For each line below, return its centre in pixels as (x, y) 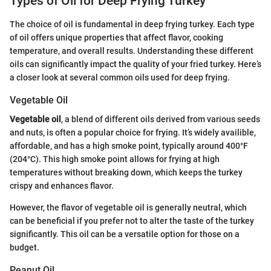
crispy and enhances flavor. (62, 186)
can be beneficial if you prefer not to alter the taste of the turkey (132, 221)
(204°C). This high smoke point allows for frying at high (115, 159)
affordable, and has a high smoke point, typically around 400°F (129, 146)
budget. (24, 248)
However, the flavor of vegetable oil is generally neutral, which (128, 208)
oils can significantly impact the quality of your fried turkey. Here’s (135, 64)
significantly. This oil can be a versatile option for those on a (125, 234)
